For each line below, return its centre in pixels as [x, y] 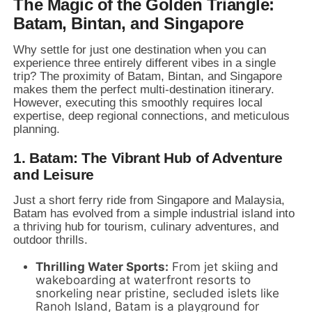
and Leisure [54, 174]
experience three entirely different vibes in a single [145, 63]
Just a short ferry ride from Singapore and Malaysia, [149, 200]
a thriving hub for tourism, [80, 226]
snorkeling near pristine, [103, 293]
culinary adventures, [202, 226]
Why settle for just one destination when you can [140, 49]
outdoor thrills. [51, 240]
